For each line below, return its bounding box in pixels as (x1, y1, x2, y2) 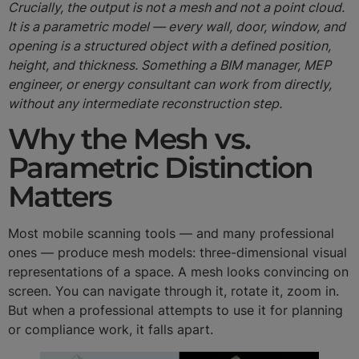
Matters (8, 179, 112, 215)
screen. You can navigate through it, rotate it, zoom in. (8, 283, 339, 300)
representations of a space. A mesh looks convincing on (8, 264, 349, 280)
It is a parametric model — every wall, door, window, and (8, 18, 345, 34)
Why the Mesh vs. (8, 121, 251, 157)
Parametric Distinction (8, 150, 313, 186)
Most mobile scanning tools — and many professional (8, 225, 334, 242)
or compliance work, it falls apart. (8, 321, 213, 338)
